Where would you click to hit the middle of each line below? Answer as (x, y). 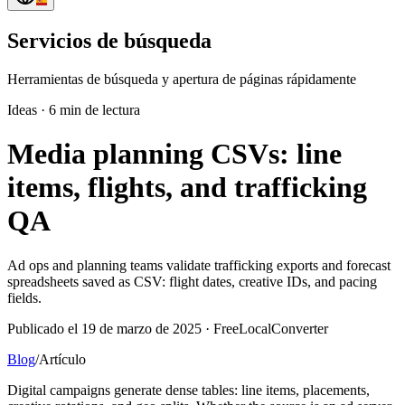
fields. (24, 297)
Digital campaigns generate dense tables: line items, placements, (188, 390)
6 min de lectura (94, 109)
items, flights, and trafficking (187, 188)
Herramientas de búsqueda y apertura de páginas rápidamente (182, 79)
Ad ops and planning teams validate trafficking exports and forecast (199, 265)
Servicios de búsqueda (109, 40)
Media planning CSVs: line (174, 154)
